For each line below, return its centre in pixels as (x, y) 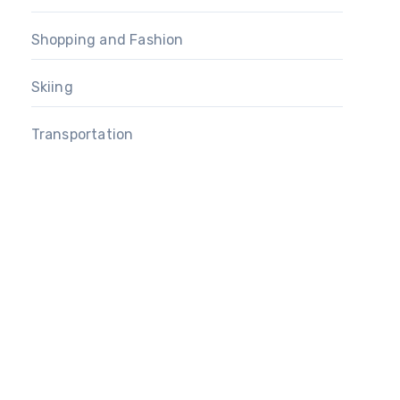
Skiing (52, 87)
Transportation (82, 135)
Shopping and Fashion (107, 40)
